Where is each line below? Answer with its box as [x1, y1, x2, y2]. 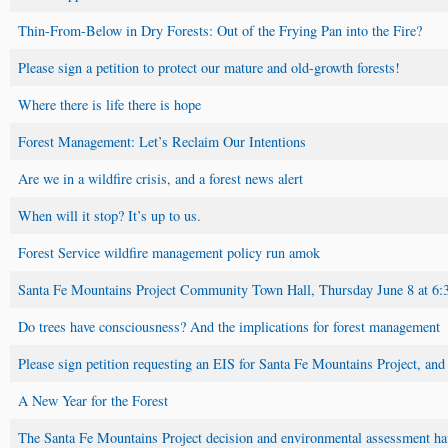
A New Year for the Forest [18, 390, 168, 410]
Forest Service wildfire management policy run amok [18, 242, 320, 262]
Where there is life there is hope [18, 94, 201, 114]
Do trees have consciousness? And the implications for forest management [18, 316, 440, 336]
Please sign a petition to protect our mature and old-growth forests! [18, 57, 400, 77]
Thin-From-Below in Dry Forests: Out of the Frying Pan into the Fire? [18, 20, 422, 40]
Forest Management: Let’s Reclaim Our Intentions [18, 131, 306, 151]
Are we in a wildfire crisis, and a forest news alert [18, 168, 303, 188]
